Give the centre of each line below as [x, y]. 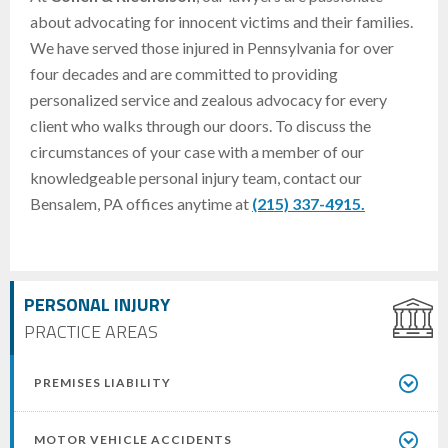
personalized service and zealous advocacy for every [208, 100]
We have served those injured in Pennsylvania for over [212, 48]
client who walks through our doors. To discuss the [200, 126]
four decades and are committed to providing [184, 74]
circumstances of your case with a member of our [197, 152]
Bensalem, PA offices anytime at [141, 204]
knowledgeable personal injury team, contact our [196, 178]
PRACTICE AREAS [91, 332]
